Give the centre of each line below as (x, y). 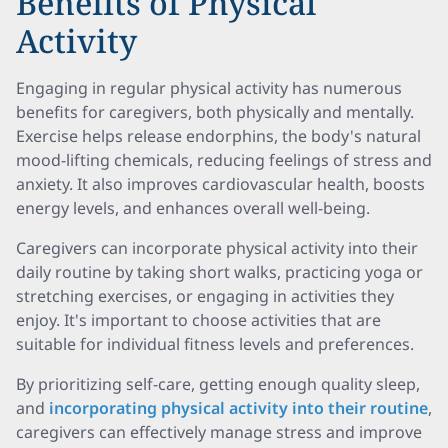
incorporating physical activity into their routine (238, 408)
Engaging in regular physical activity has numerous (209, 88)
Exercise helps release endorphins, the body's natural (218, 136)
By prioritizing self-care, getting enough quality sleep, (218, 384)
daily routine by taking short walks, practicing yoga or (219, 272)
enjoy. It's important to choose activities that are (198, 320)
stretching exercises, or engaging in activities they (205, 296)
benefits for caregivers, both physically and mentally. (215, 112)
